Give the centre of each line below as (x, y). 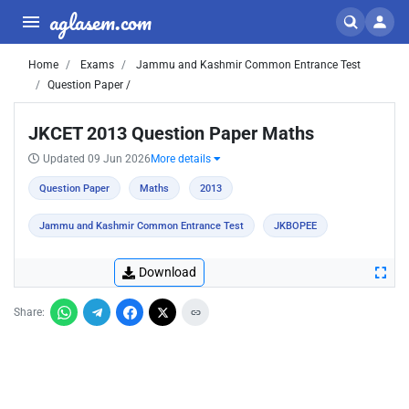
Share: (29, 312)
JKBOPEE (296, 226)
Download (168, 272)
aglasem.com (100, 21)
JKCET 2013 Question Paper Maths (171, 133)
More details (182, 159)
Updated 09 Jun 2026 (97, 159)
